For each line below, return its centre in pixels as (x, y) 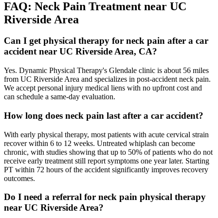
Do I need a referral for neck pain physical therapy (105, 197)
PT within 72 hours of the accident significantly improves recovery (106, 169)
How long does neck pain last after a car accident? (104, 115)
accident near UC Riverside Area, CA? (81, 52)
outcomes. (19, 178)
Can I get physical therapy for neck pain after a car (106, 41)
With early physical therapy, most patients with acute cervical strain (106, 134)
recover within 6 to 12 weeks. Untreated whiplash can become (100, 143)
